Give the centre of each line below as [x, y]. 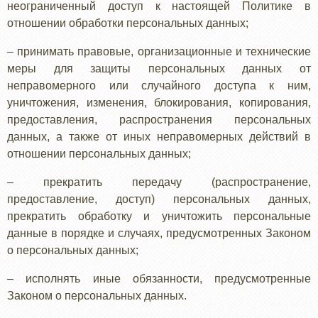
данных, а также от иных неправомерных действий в [159, 137]
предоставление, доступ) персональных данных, [159, 199]
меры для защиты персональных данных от [159, 68]
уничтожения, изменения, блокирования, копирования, [159, 103]
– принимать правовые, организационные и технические [159, 51]
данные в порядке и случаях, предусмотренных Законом [159, 233]
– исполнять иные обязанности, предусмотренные [159, 279]
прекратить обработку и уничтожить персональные [159, 216]
